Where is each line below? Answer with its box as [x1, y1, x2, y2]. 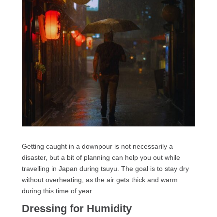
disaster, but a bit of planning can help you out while [21, 154, 180, 162]
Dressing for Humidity [21, 202, 132, 215]
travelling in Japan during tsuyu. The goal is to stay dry [21, 165, 189, 173]
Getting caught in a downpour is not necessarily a [21, 142, 173, 151]
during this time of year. [21, 187, 93, 195]
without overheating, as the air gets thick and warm [21, 176, 178, 184]
